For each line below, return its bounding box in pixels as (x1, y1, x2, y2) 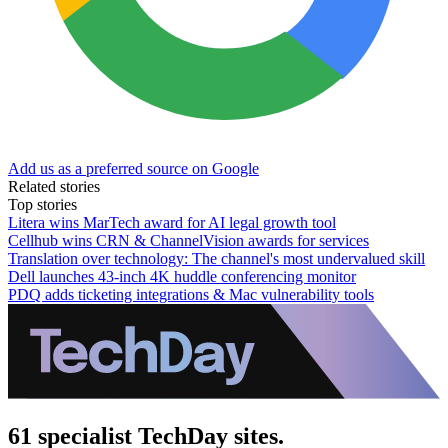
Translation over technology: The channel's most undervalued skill (8, 249, 425, 267)
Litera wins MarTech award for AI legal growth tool (8, 213, 336, 231)
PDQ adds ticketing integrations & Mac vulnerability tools (8, 285, 374, 303)
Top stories (8, 195, 77, 213)
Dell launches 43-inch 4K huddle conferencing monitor (8, 267, 356, 285)
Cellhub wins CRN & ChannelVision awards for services (8, 231, 369, 249)
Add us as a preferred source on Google (8, 159, 259, 177)
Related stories (8, 177, 100, 195)
